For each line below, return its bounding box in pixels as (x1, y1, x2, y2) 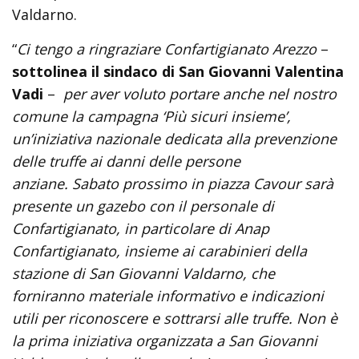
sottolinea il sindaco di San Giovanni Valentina (12, 62, 344, 81)
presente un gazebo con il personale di (12, 196, 274, 216)
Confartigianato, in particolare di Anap (12, 219, 269, 238)
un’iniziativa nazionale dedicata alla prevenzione (12, 129, 337, 148)
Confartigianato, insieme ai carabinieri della (12, 241, 307, 260)
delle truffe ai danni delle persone (12, 151, 240, 171)
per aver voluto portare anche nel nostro (59, 84, 337, 103)
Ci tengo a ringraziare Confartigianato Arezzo (17, 39, 321, 58)
